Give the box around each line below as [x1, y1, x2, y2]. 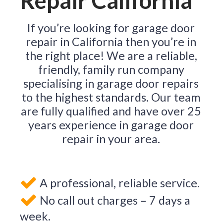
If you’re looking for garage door [27, 21, 195, 35]
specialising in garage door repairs [23, 76, 199, 90]
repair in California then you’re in [26, 35, 196, 49]
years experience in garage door [28, 118, 194, 132]
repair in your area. [62, 132, 160, 146]
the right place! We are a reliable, [25, 49, 197, 62]
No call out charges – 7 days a [37, 193, 190, 207]
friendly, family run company [38, 62, 184, 76]
